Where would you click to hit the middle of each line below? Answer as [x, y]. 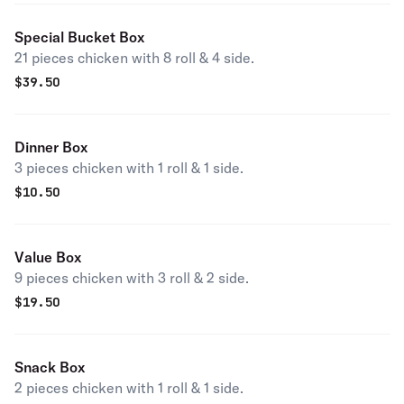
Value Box [48, 257]
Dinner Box [51, 147]
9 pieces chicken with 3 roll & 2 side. [132, 278]
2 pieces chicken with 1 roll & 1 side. [129, 388]
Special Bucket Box [79, 37]
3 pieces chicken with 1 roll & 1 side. [129, 168]
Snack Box [50, 367]
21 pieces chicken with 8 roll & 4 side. [134, 58]
